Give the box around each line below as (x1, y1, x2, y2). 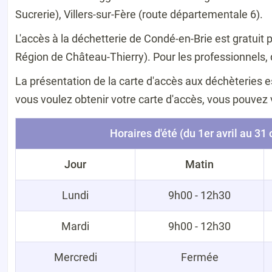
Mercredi (53, 250, 97, 263)
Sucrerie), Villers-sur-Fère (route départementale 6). (15, 7, 263, 21)
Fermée (180, 250, 219, 263)
